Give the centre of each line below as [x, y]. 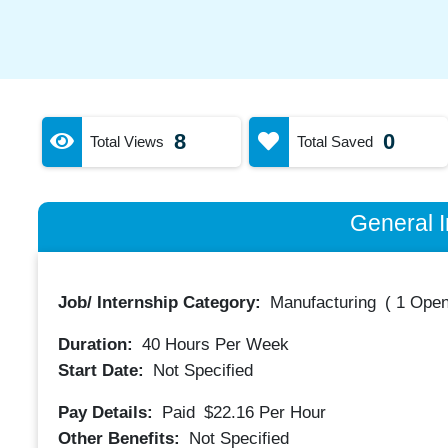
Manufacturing [322, 302]
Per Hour [292, 412]
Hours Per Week [224, 344]
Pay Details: [107, 412]
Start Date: [103, 370]
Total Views [126, 141]
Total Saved [334, 141]
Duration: [97, 344]
